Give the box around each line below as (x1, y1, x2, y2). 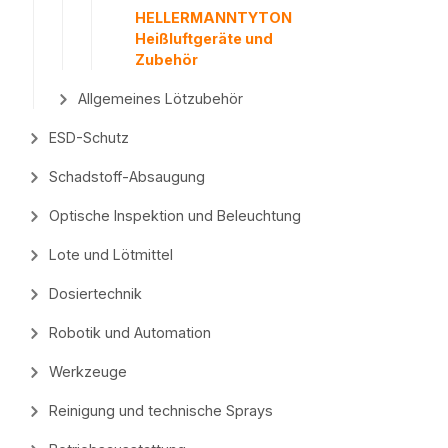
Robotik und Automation (48, 324, 211, 342)
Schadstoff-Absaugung (48, 168, 205, 186)
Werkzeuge (48, 363, 127, 381)
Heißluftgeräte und (135, 30, 274, 48)
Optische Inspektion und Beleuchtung (48, 207, 301, 225)
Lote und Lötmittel (48, 246, 173, 264)
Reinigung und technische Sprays (48, 402, 273, 420)
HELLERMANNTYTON (135, 9, 293, 27)
